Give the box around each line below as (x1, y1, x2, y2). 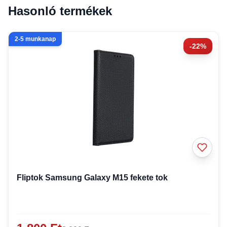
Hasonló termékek (8, 4, 112, 18)
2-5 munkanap (15, 35, 56, 43)
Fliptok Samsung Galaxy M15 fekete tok (17, 173, 168, 182)
